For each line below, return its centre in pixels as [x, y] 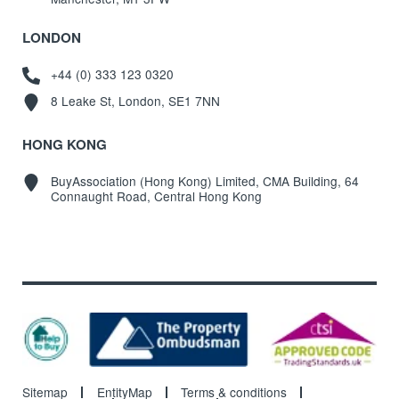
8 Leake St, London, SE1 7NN [135, 101]
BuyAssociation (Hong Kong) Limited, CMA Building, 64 [204, 180]
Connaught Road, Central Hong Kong [156, 195]
